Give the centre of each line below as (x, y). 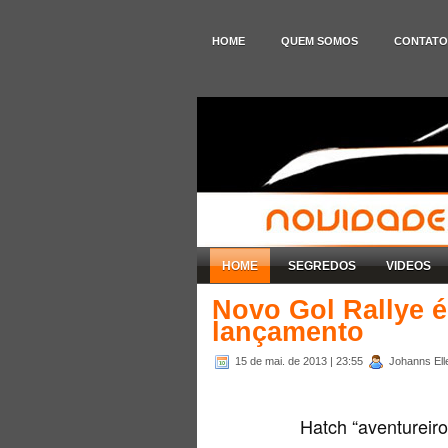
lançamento (288, 331)
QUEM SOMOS (319, 41)
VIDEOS (408, 265)
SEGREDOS (322, 265)
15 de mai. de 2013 (282, 360)
